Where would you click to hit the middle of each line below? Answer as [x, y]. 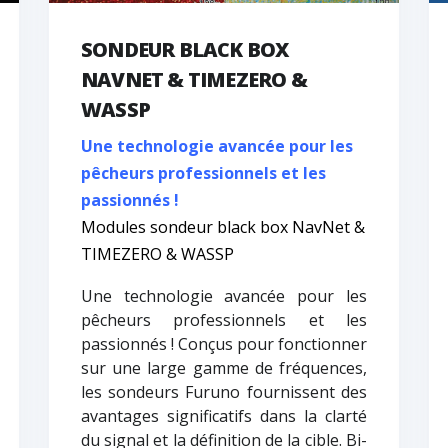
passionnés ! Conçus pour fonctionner [223, 344]
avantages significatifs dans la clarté [223, 416]
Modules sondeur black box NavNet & [222, 227]
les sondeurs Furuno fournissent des [223, 392]
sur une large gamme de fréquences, [223, 368]
